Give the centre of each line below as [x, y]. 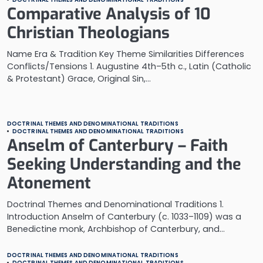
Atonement [49, 183]
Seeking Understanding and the [124, 164]
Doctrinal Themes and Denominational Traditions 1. [115, 204]
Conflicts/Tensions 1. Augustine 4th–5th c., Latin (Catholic [129, 66]
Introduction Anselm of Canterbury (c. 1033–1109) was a [124, 217]
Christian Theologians [88, 33]
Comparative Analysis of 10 [109, 14]
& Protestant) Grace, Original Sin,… [79, 79]
